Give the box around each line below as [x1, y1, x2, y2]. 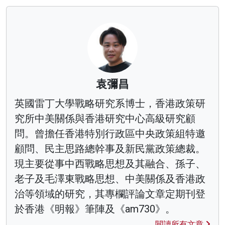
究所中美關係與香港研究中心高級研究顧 [15, 112, 195, 125]
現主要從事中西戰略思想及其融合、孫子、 [15, 157, 205, 170]
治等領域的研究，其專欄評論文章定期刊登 [15, 187, 205, 200]
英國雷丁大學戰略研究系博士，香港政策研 [15, 97, 205, 109]
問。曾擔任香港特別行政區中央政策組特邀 [15, 127, 205, 140]
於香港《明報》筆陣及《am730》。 [15, 202, 175, 215]
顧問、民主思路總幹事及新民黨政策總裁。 [15, 142, 205, 155]
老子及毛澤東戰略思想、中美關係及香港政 [15, 172, 205, 185]
